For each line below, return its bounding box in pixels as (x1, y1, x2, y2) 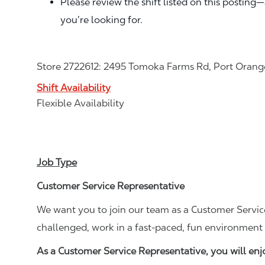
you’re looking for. (60, 14, 143, 25)
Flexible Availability (37, 97, 124, 109)
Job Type (37, 156, 77, 168)
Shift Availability (37, 82, 111, 93)
